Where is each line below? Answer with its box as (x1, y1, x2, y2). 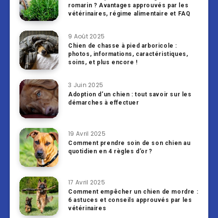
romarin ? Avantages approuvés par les (68, 2, 189, 9)
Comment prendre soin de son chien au (68, 140, 191, 147)
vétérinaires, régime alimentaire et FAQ (68, 10, 191, 18)
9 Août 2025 (68, 32, 105, 41)
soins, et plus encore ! (68, 59, 138, 66)
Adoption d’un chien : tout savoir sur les (68, 91, 192, 98)
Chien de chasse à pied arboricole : (68, 42, 178, 50)
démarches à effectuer (68, 99, 139, 107)
